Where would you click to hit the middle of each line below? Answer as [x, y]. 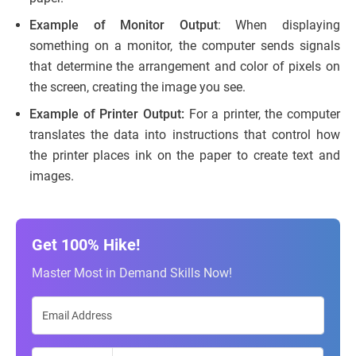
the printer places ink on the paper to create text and [185, 155]
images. [52, 176]
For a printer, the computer [264, 114]
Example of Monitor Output [124, 25]
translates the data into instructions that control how [185, 134]
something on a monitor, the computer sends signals [185, 45]
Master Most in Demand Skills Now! [132, 273]
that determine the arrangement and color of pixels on [185, 66]
